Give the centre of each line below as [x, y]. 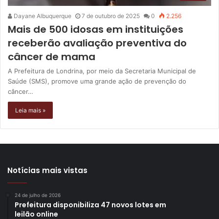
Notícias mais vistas [47, 170]
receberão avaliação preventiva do [97, 43]
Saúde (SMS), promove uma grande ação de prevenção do [97, 81]
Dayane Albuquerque [42, 16]
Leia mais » [30, 110]
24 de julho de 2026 [38, 195]
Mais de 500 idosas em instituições [96, 29]
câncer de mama [52, 56]
